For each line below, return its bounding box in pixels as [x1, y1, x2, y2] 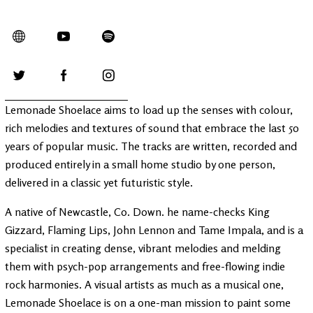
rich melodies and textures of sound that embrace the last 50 [5, 121, 299, 136]
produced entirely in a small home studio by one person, [5, 157, 275, 172]
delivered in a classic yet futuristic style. [5, 175, 193, 190]
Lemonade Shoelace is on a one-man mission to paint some [5, 296, 291, 310]
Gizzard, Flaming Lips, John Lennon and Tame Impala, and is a [5, 223, 303, 238]
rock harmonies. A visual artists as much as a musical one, [5, 277, 284, 292]
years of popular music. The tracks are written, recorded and [5, 139, 297, 154]
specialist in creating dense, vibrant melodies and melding [5, 241, 281, 256]
